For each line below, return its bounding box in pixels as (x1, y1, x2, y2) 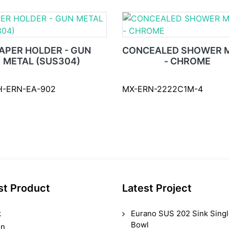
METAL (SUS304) (3, 56, 80, 66)
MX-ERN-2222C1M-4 (122, 84, 203, 94)
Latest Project (122, 182, 192, 194)
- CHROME (164, 56, 211, 66)
